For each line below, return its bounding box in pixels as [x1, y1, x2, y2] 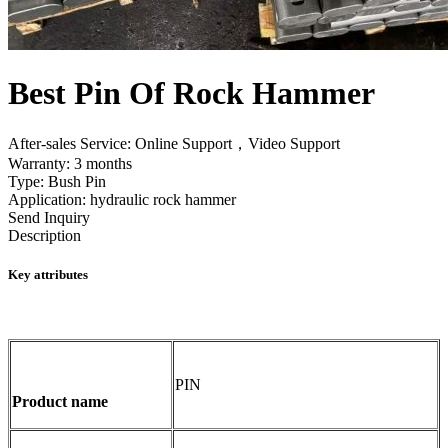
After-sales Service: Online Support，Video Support [8, 134, 340, 152]
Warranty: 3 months [8, 154, 132, 172]
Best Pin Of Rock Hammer [8, 75, 375, 112]
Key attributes [8, 267, 88, 283]
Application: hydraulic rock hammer [8, 190, 236, 208]
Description [8, 226, 81, 244]
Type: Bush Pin [8, 172, 106, 190]
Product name [12, 393, 108, 411]
